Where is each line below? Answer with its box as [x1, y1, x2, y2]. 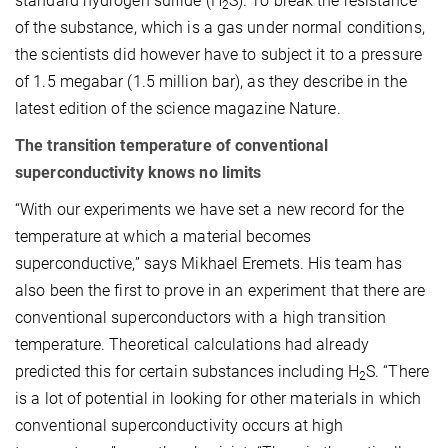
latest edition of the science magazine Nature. [15, 98, 341, 118]
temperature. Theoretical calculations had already [15, 334, 369, 354]
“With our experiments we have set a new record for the [15, 199, 405, 219]
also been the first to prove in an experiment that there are [15, 280, 426, 300]
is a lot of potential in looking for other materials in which [15, 388, 422, 408]
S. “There [366, 361, 429, 381]
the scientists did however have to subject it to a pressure [15, 44, 422, 64]
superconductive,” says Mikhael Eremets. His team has [15, 253, 403, 273]
